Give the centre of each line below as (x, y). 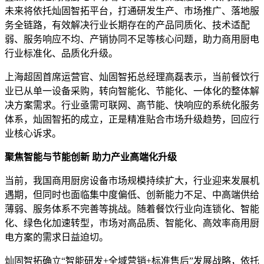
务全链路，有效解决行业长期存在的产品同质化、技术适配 (127, 25)
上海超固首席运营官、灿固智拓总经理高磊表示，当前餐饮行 (132, 77)
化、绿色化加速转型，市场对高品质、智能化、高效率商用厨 (132, 223)
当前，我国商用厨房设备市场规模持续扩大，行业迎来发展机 (132, 181)
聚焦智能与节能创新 (47, 157)
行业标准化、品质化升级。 (61, 54)
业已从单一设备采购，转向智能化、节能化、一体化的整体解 (132, 91)
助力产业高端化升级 (134, 157)
